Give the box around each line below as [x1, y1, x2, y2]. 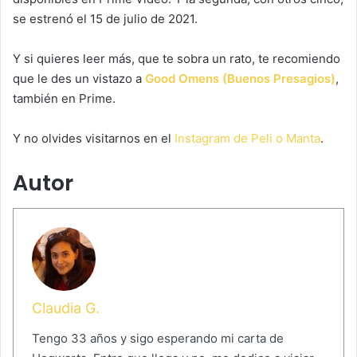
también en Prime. [13, 90, 116, 106]
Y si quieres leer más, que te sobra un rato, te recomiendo [13, 50, 340, 66]
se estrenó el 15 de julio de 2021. [13, 10, 198, 26]
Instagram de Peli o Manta [175, 130, 320, 146]
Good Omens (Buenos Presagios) [145, 70, 335, 86]
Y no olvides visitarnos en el [13, 130, 175, 146]
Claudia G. [31, 299, 100, 316]
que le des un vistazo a [13, 70, 145, 86]
